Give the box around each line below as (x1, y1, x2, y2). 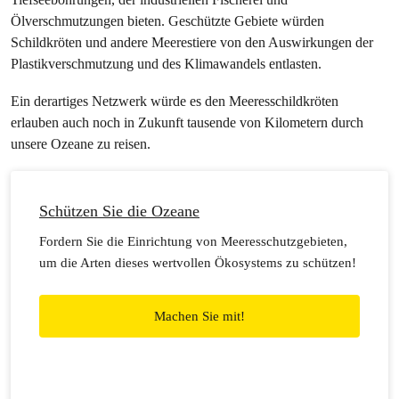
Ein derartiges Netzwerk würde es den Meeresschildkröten (11, 93, 338, 110)
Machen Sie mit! (154, 309, 245, 323)
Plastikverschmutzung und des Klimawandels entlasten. (11, 55, 322, 72)
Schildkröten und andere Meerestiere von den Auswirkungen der (11, 34, 373, 51)
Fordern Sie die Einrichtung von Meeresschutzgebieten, (39, 234, 347, 248)
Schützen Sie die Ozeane (39, 202, 199, 220)
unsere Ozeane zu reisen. (11, 135, 151, 152)
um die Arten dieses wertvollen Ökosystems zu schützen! (39, 256, 356, 270)
